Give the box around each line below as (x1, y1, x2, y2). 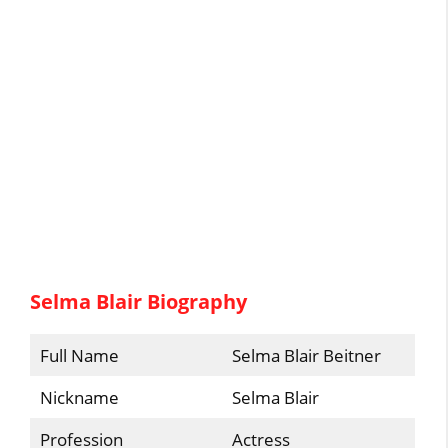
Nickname (39, 385, 119, 409)
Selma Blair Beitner (231, 343, 381, 367)
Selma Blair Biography (30, 287, 248, 315)
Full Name (39, 343, 119, 367)
